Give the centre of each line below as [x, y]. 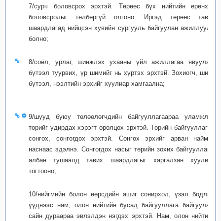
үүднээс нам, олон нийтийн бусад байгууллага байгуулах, [122, 205]
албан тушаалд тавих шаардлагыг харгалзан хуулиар [122, 160]
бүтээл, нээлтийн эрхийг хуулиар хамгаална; [97, 84]
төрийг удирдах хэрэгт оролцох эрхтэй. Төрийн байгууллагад [122, 128]
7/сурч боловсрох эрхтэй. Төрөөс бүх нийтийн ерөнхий [122, 6]
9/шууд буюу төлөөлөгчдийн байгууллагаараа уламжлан [122, 117]
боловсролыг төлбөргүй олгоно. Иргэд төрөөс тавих [122, 17]
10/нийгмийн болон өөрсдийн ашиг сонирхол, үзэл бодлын [122, 194]
